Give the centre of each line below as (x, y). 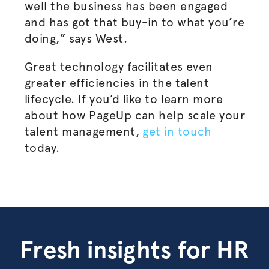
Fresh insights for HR (134, 250)
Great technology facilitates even (119, 67)
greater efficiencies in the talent (117, 83)
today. (42, 148)
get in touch (177, 131)
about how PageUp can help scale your (135, 115)
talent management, (83, 131)
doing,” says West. (77, 38)
